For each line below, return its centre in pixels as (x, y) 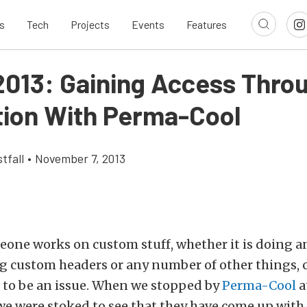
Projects (90, 25)
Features (207, 25)
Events (148, 25)
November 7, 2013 (80, 158)
